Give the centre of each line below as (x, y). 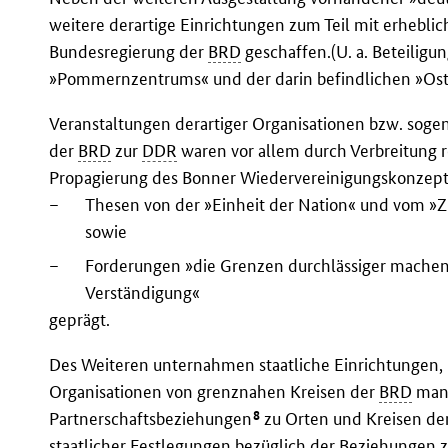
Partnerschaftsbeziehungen (151, 419)
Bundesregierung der (129, 52)
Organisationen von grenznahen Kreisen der (214, 392)
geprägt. (80, 320)
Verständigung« (143, 293)
